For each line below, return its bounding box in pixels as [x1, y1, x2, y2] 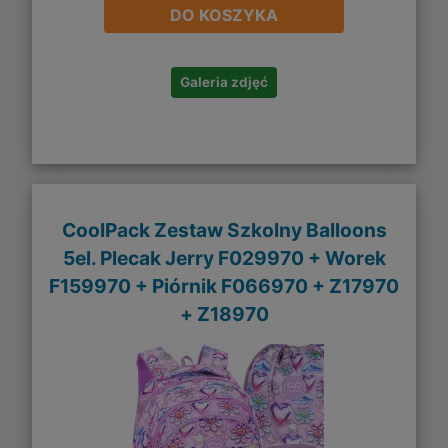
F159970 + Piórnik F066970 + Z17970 [49, 273, 399, 298]
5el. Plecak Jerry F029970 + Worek [62, 245, 386, 270]
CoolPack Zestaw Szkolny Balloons [61, 217, 387, 242]
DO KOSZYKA [170, 5, 278, 26]
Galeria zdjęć [180, 74, 268, 91]
